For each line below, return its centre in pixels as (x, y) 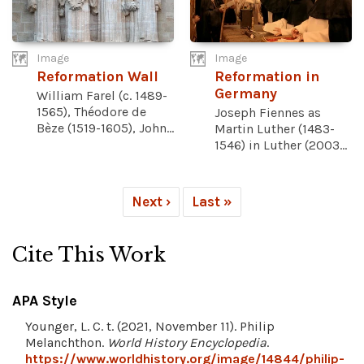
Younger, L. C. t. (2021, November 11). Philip (150, 327)
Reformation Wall (97, 77)
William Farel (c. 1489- (102, 96)
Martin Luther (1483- (275, 129)
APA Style (45, 301)
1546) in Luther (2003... (281, 145)
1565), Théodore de (91, 112)
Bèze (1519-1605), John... (105, 128)
